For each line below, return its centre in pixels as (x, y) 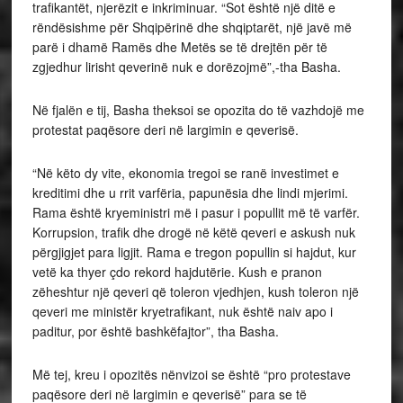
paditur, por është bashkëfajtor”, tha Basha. (155, 331)
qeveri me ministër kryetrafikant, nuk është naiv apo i (182, 312)
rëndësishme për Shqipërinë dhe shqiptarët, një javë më (192, 27)
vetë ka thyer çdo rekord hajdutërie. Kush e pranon (177, 272)
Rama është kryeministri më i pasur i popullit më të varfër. (196, 213)
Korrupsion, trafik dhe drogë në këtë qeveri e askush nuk (193, 233)
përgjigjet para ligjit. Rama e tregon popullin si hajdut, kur (194, 252)
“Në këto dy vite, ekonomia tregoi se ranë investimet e (185, 173)
